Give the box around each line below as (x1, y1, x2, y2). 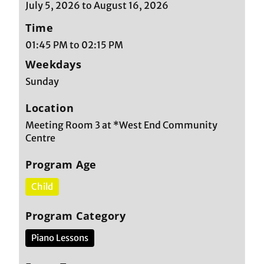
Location (25, 100, 74, 115)
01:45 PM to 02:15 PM (25, 38, 124, 51)
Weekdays (25, 57, 82, 71)
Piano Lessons (31, 232, 89, 243)
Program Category (25, 208, 126, 223)
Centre (25, 131, 56, 144)
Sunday (25, 75, 60, 87)
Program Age (25, 157, 97, 171)
